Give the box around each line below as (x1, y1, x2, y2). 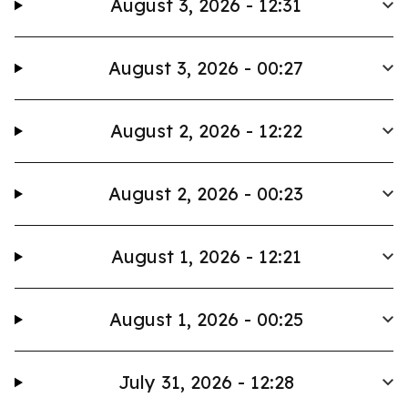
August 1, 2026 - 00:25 (108, 308, 303, 331)
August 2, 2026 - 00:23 (108, 182, 304, 205)
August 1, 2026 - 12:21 (110, 245, 301, 268)
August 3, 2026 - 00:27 (108, 56, 304, 79)
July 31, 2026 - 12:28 (117, 371, 294, 393)
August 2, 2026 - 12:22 (109, 119, 302, 142)
